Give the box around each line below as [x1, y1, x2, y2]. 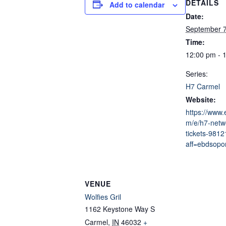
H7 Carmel [186, 81, 220, 91]
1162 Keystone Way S [85, 203, 155, 214]
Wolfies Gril [85, 191, 121, 202]
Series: [186, 68, 208, 79]
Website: [186, 94, 216, 104]
